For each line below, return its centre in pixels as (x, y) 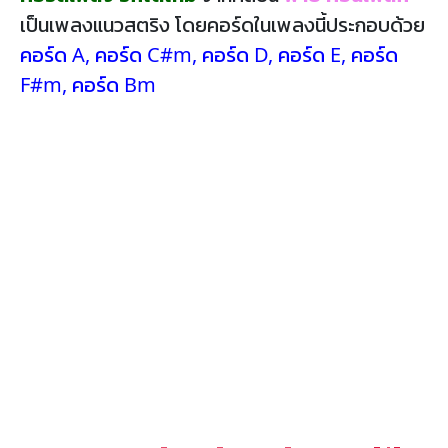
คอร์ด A (52, 54)
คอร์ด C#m (143, 54)
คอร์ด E (309, 54)
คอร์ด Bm (114, 84)
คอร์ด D (235, 54)
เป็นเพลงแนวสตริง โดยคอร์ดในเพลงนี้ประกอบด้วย (222, 24)
